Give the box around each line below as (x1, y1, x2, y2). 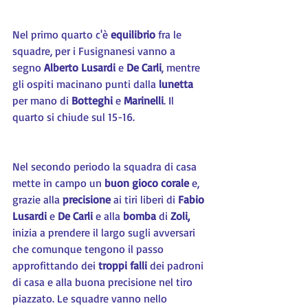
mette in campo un (12, 176, 104, 190)
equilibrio (111, 27, 155, 41)
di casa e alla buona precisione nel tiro (12, 275, 195, 289)
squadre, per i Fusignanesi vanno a (12, 44, 178, 58)
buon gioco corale (104, 176, 192, 190)
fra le (155, 27, 184, 41)
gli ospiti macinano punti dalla (12, 77, 156, 91)
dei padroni (147, 258, 206, 272)
